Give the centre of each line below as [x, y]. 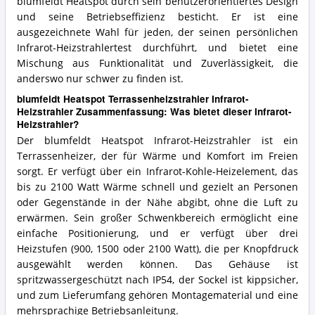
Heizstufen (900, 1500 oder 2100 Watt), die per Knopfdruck [157, 249]
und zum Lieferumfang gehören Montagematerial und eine [157, 296]
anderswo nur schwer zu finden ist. [100, 78]
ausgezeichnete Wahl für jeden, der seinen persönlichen [157, 32]
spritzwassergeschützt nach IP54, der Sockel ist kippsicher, [157, 280]
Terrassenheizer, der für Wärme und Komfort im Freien [157, 156]
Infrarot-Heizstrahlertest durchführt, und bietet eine [157, 47]
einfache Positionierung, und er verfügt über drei [157, 234]
